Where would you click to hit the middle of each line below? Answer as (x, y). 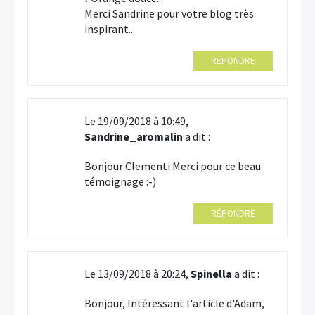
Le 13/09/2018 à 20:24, (137, 274)
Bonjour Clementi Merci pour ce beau (173, 166)
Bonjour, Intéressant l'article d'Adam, (174, 303)
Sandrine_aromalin (134, 136)
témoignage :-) (120, 181)
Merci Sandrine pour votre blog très (169, 13)
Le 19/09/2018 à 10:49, (136, 121)
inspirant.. (109, 29)
